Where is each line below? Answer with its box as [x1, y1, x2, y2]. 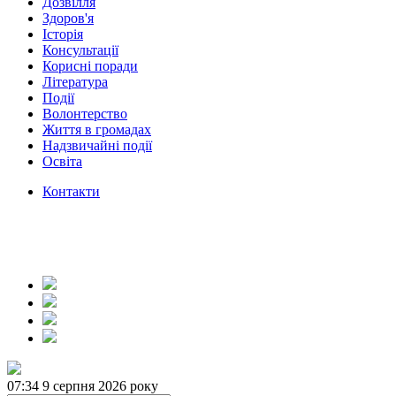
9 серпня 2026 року [42, 378, 158, 393]
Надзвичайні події [42, 138, 152, 153]
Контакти [42, 184, 100, 199]
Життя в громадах [42, 122, 151, 137]
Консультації [42, 42, 118, 57]
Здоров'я [42, 11, 94, 26]
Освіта [42, 154, 82, 169]
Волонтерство [42, 106, 127, 121]
